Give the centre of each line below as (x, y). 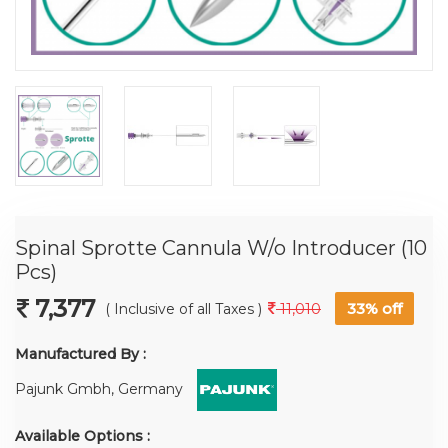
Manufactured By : (80, 354)
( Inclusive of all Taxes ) (185, 309)
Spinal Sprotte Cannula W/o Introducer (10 (221, 248)
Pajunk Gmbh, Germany (101, 388)
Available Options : (82, 435)
